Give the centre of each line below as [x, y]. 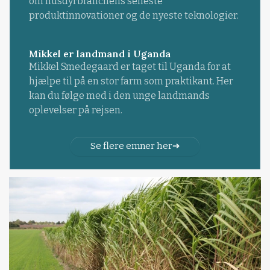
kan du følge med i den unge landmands [119, 95]
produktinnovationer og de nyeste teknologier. [133, 15]
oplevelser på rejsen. [75, 110]
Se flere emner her [131, 146]
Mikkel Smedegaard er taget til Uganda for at [130, 66]
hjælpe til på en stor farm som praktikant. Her [131, 81]
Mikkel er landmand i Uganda [99, 53]
